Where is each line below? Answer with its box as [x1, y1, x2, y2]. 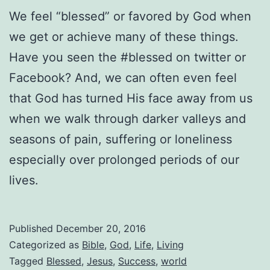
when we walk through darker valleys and [9, 111, 246, 127]
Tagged [9, 255, 46, 268]
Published [9, 222, 56, 235]
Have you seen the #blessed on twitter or [9, 50, 246, 65]
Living [157, 239, 184, 251]
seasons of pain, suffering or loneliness [9, 132, 232, 147]
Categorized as [9, 239, 82, 251]
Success [118, 255, 155, 268]
